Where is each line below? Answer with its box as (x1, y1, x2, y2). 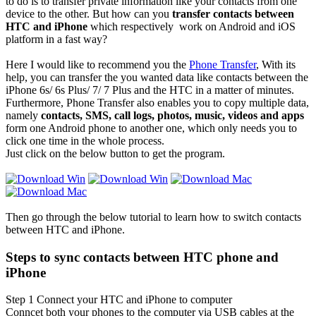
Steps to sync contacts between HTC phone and (6, 249, 279, 265)
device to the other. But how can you (6, 7, 172, 20)
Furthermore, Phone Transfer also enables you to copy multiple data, (6, 96, 309, 109)
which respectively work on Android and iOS (90, 20, 296, 32)
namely (6, 109, 41, 121)
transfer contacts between (172, 7, 294, 20)
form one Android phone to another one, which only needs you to (6, 121, 297, 134)
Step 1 (6, 293, 34, 306)
